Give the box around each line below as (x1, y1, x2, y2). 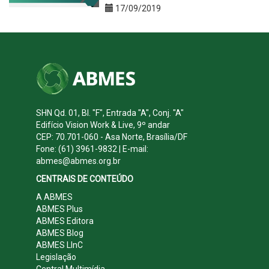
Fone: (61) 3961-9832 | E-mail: (36, 144, 148, 154)
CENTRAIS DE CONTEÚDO (36, 174, 133, 184)
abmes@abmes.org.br (36, 156, 121, 166)
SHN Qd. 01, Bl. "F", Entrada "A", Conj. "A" (36, 107, 184, 118)
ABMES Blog (36, 228, 83, 238)
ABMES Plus (36, 204, 83, 214)
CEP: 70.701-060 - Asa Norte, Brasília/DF (36, 131, 187, 142)
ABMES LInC (36, 240, 83, 250)
